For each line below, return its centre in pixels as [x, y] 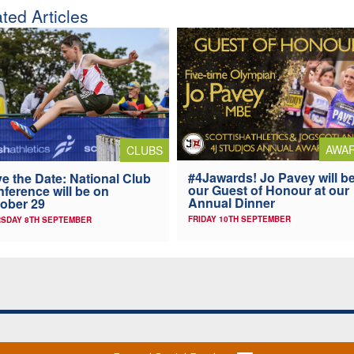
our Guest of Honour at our [269, 190]
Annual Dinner [232, 203]
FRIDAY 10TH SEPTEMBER [239, 219]
